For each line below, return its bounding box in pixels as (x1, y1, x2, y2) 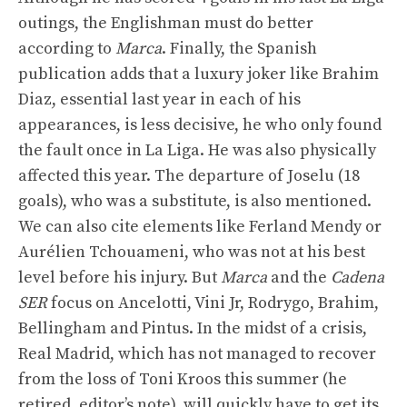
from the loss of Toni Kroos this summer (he (18, 369, 347, 390)
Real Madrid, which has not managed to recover (18, 343, 376, 364)
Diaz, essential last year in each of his (18, 89, 301, 110)
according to (18, 38, 115, 59)
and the (267, 267, 331, 288)
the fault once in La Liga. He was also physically (18, 140, 376, 161)
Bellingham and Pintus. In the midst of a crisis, (18, 318, 367, 339)
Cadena (331, 267, 384, 288)
